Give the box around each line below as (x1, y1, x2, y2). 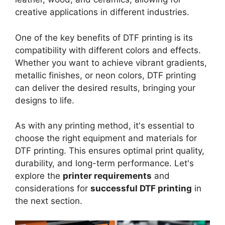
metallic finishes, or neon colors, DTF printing (15, 70, 196, 80)
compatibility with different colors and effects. (15, 45, 201, 55)
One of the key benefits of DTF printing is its (15, 32, 193, 43)
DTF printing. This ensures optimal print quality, (15, 146, 204, 156)
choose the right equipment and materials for (15, 133, 197, 144)
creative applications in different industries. (15, 7, 189, 18)
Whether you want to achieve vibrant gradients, (15, 57, 207, 68)
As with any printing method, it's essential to (15, 121, 194, 131)
